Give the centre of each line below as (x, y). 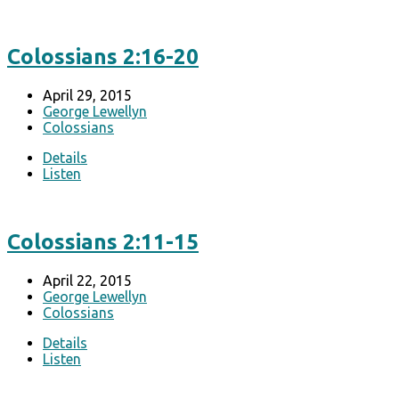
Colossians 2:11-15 (103, 241)
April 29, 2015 (87, 95)
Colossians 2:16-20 (103, 56)
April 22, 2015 (87, 280)
